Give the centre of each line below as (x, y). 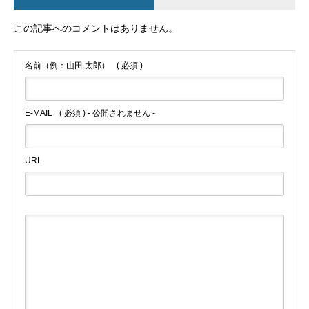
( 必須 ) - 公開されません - (107, 113)
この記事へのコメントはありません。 (96, 29)
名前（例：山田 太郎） (67, 66)
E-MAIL (39, 113)
